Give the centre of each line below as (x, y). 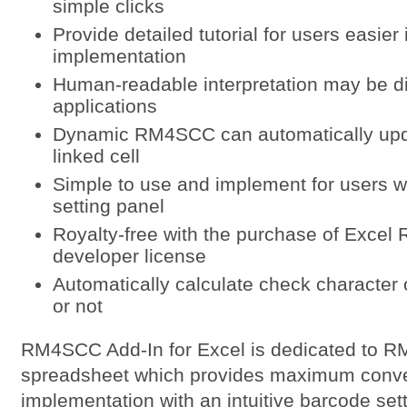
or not (77, 306)
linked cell (96, 156)
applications (104, 106)
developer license (129, 256)
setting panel (108, 206)
